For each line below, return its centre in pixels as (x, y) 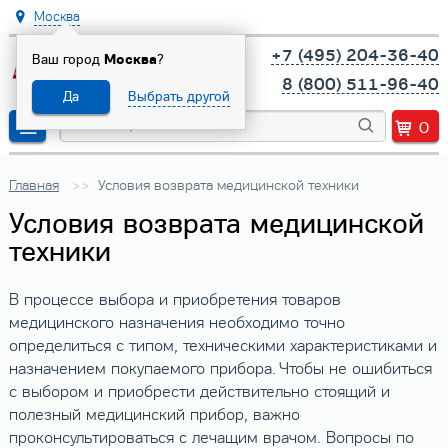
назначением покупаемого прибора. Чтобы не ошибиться (220, 369)
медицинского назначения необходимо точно (176, 323)
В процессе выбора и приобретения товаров (174, 300)
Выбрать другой (178, 96)
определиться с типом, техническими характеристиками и (222, 346)
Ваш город (67, 59)
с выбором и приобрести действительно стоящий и (199, 392)
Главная (33, 184)
